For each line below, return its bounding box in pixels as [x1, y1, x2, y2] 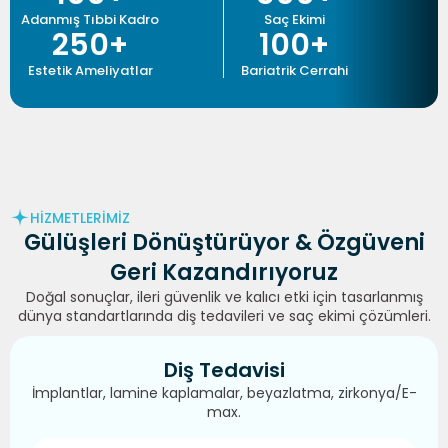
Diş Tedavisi [163, 356, 285, 385]
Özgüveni [311, 227, 425, 259]
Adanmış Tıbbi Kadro [21, 10, 159, 30]
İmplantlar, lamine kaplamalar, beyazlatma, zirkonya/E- [31, 383, 417, 404]
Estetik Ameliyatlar [27, 61, 153, 81]
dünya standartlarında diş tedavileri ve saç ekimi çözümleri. [17, 306, 431, 327]
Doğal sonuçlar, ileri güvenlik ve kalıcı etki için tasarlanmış [25, 287, 423, 308]
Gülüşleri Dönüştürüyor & [23, 227, 312, 259]
